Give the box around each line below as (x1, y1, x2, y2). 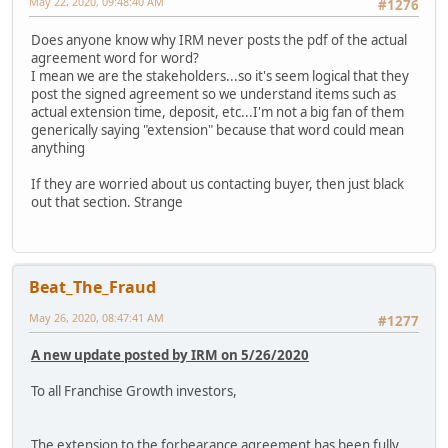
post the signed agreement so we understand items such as (31, 84, 396, 103)
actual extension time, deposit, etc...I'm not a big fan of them (31, 102, 404, 121)
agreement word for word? (31, 48, 199, 67)
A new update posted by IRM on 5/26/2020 (31, 346, 309, 365)
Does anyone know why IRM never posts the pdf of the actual (31, 30, 407, 49)
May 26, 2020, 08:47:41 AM (29, 310, 164, 326)
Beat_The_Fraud (29, 276, 156, 299)
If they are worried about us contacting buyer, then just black (31, 174, 404, 193)
